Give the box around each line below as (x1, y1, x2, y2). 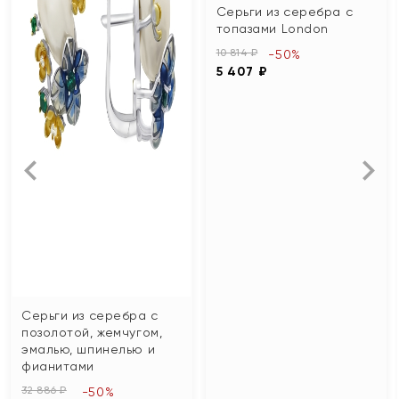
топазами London (216, 21, 329, 37)
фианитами (21, 358, 95, 373)
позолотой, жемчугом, (21, 324, 163, 339)
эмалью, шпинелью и (21, 341, 156, 356)
